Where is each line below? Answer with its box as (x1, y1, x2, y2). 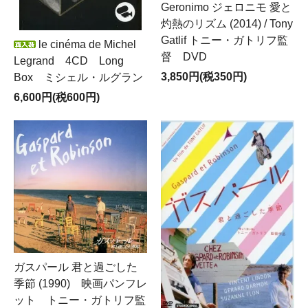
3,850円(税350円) (161, 70, 247, 82)
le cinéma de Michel (36, 38, 136, 51)
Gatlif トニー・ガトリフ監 (161, 34, 288, 46)
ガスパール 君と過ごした (14, 261, 137, 274)
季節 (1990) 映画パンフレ (14, 278, 147, 290)
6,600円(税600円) (14, 91, 100, 104)
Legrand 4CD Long (14, 55, 124, 67)
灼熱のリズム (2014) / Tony (161, 17, 293, 30)
